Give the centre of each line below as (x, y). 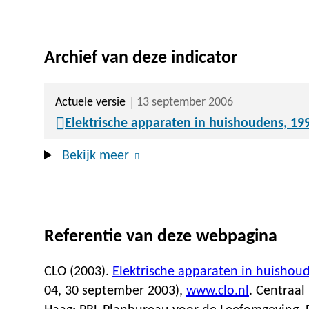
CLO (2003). (78, 272)
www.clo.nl (218, 291)
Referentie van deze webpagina (161, 237)
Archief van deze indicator (141, 59)
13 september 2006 (185, 103)
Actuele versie (90, 103)
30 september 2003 (120, 291)
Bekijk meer (96, 156)
